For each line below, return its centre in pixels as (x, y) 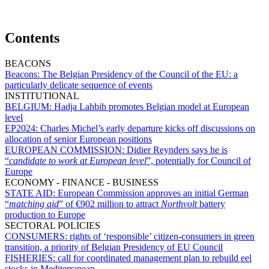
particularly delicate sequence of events (79, 85)
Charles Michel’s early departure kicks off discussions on (148, 128)
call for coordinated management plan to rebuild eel (155, 258)
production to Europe (45, 214)
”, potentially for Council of (199, 160)
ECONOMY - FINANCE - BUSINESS (82, 182)
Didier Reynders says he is (177, 150)
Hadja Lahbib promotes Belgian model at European (152, 106)
